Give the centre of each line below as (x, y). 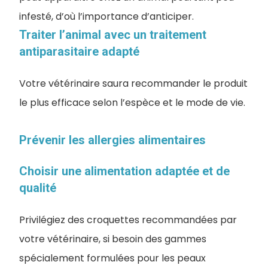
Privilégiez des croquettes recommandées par (128, 220)
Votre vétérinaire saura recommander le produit (133, 83)
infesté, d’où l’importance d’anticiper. (106, 16)
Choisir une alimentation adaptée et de (124, 171)
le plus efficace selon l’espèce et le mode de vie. (132, 102)
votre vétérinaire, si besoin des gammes (113, 239)
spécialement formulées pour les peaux (112, 258)
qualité (38, 188)
